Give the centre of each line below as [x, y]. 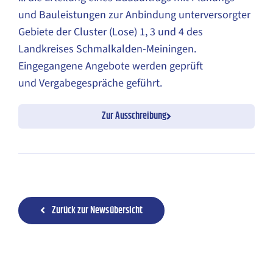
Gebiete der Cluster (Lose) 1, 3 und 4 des [111, 32]
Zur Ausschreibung [134, 116]
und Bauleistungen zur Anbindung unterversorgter [134, 15]
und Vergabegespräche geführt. [91, 83]
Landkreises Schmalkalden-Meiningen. [107, 49]
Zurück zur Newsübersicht [97, 210]
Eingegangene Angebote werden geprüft [111, 66]
